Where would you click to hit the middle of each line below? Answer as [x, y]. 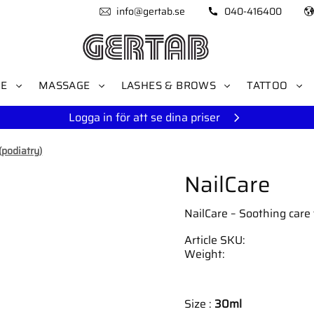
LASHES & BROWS [169, 86]
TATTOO [267, 86]
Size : [199, 303]
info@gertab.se [150, 11]
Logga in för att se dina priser [144, 117]
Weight [203, 254]
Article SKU [213, 240]
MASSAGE [64, 86]
